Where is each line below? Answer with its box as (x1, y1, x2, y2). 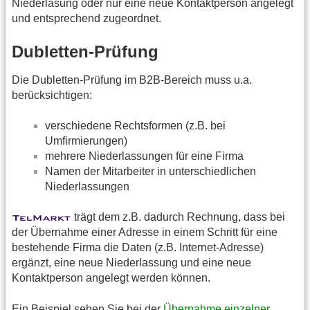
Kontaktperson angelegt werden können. (12, 272, 210, 284)
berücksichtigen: (12, 89, 92, 101)
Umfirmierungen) (45, 134, 127, 147)
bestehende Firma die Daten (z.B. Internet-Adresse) (12, 241, 264, 254)
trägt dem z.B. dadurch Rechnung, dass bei (71, 211, 285, 224)
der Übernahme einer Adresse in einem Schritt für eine (12, 226, 277, 239)
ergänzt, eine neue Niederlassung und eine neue (12, 257, 251, 269)
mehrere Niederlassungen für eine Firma (45, 149, 244, 162)
